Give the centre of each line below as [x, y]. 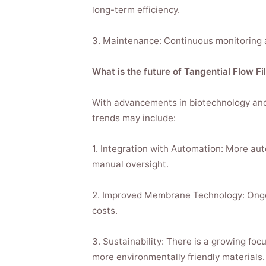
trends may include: [134, 118]
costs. [104, 210]
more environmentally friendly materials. [178, 257]
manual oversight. [130, 164]
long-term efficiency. [136, 10]
